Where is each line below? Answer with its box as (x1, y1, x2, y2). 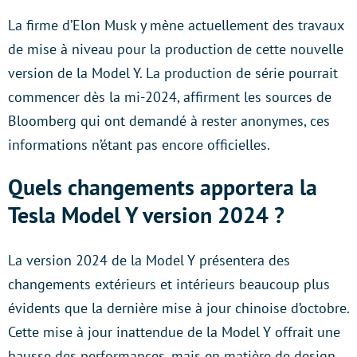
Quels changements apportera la (8, 171, 317, 202)
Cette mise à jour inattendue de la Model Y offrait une (8, 322, 340, 341)
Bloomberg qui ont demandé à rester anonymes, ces (8, 111, 330, 130)
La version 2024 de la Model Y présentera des (8, 250, 290, 269)
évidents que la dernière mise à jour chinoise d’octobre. (8, 298, 349, 317)
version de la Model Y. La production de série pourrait (8, 63, 338, 82)
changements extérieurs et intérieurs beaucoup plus (8, 274, 330, 293)
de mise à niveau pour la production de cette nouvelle (8, 39, 343, 58)
